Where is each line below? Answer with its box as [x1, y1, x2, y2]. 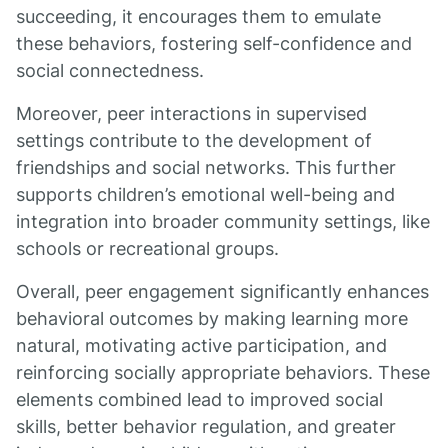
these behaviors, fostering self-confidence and [16, 33, 412, 54]
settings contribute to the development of [16, 130, 372, 151]
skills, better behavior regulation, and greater [16, 416, 396, 437]
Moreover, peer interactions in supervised [16, 103, 367, 124]
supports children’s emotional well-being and [16, 184, 395, 205]
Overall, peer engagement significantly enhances [16, 281, 429, 302]
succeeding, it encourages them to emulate [16, 6, 381, 27]
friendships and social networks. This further [16, 157, 396, 178]
